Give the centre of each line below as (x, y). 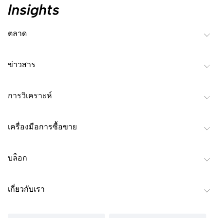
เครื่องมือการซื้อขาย (42, 126)
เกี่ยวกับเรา (26, 189)
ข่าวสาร (22, 64)
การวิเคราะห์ (30, 95)
